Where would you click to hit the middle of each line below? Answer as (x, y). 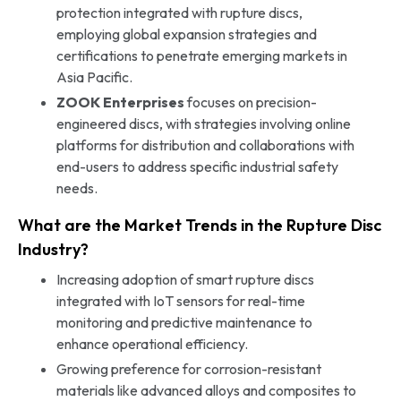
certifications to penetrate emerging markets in (201, 55)
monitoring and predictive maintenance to (184, 322)
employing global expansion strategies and (186, 34)
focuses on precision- (250, 102)
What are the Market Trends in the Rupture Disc (200, 225)
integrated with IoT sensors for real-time (180, 300)
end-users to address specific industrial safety (197, 166)
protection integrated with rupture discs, (179, 12)
